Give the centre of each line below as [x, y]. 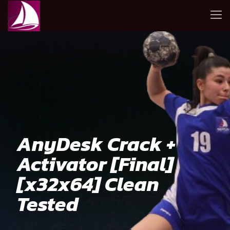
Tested [48, 204]
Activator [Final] [95, 164]
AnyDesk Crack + [96, 144]
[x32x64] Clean [88, 184]
